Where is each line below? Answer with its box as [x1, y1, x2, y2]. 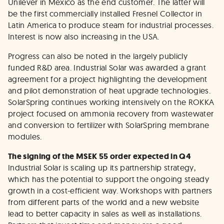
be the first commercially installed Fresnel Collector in [8, 8, 202, 18]
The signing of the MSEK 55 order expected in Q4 [8, 151, 191, 161]
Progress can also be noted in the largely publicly [8, 51, 188, 61]
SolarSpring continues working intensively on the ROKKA [8, 97, 214, 107]
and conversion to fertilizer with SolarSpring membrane [8, 120, 209, 130]
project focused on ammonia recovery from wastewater [8, 108, 214, 118]
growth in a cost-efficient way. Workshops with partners [8, 185, 212, 195]
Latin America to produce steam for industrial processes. [8, 20, 213, 30]
